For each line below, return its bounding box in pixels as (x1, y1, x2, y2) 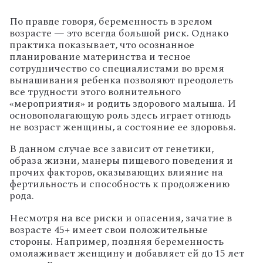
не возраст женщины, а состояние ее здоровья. (9, 119, 236, 135)
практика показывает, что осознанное (9, 36, 194, 53)
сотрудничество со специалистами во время (9, 60, 224, 76)
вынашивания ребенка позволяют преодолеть (9, 72, 233, 88)
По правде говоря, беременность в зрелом (9, 13, 213, 29)
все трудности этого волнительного (9, 83, 181, 100)
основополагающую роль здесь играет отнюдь (9, 107, 231, 123)
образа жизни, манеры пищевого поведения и (9, 153, 233, 169)
